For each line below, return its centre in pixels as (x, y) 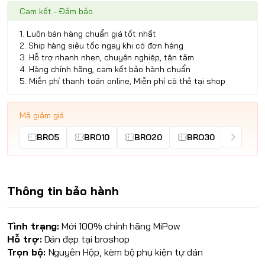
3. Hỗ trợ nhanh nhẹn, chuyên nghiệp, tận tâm (107, 57)
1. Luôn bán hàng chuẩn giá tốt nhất (88, 34)
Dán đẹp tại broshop (85, 239)
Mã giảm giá (42, 115)
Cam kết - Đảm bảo (56, 11)
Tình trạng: (33, 226)
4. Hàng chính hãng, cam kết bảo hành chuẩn (105, 69)
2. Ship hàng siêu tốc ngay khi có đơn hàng (101, 46)
